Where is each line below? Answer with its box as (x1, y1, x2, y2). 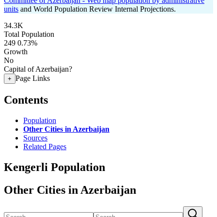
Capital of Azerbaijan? (4, 65, 72, 73)
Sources (23, 133, 47, 142)
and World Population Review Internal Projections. (18, 5, 176, 13)
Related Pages (23, 142, 66, 151)
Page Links (15, 74, 50, 82)
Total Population (4, 30, 54, 38)
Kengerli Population (4, 160, 105, 173)
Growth (4, 47, 28, 56)
